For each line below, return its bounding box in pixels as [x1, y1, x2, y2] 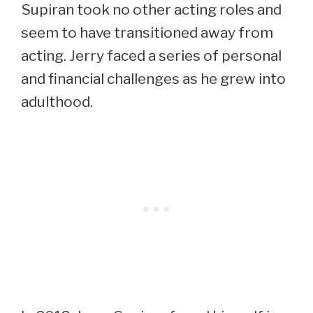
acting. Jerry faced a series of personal [21, 46, 282, 64]
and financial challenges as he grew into [21, 69, 286, 87]
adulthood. [21, 92, 93, 110]
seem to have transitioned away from [21, 23, 273, 41]
